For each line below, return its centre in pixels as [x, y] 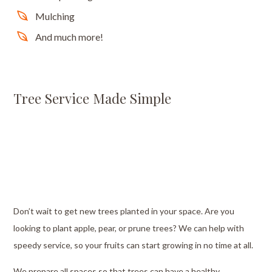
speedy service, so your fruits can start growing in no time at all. [134, 245]
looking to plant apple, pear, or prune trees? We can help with [129, 228]
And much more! [69, 37]
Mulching [55, 16]
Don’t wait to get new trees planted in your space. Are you [124, 211]
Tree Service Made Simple [93, 98]
